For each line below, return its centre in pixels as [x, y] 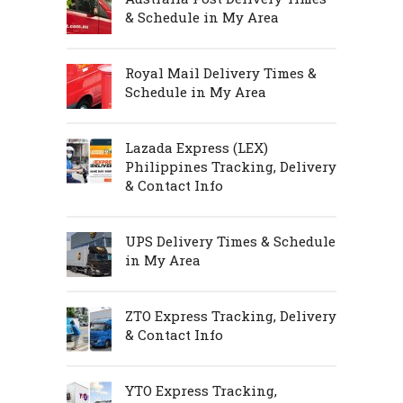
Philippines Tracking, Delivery [231, 166]
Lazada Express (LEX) [197, 147]
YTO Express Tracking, [201, 390]
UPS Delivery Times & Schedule [230, 241]
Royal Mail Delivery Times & [221, 72]
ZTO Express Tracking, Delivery [231, 315]
